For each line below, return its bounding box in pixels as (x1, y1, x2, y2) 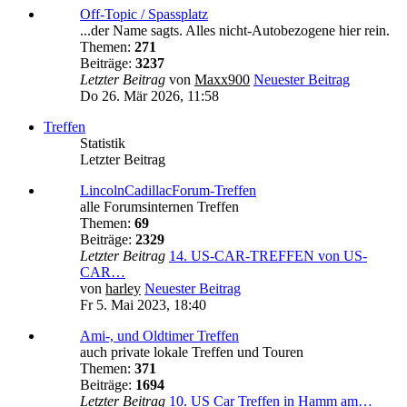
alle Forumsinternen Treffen (80, 199, 239, 215)
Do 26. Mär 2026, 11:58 (80, 88, 219, 104)
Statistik (80, 135, 125, 152)
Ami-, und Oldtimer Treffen (80, 328, 239, 344)
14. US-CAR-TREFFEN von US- (169, 248, 367, 264)
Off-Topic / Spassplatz (80, 6, 208, 23)
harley (105, 281, 141, 297)
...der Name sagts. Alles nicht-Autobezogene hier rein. (80, 23, 390, 39)
